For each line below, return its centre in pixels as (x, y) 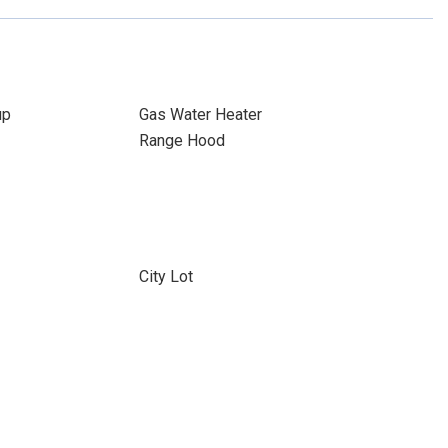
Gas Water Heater (200, 114)
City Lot (165, 276)
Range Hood (181, 140)
